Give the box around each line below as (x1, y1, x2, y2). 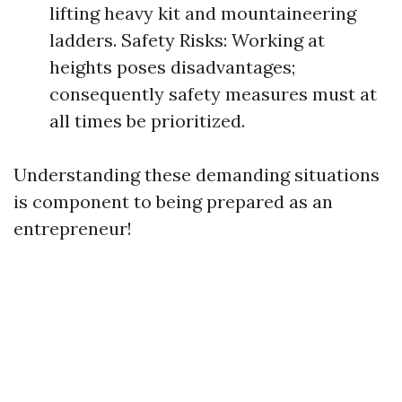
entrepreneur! (13, 217, 132, 240)
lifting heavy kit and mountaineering (49, 2, 356, 24)
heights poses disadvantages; (49, 56, 295, 78)
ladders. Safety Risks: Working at (49, 29, 325, 51)
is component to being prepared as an (13, 190, 333, 213)
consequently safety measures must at (49, 83, 377, 105)
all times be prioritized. (49, 109, 245, 132)
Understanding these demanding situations (13, 163, 380, 186)
